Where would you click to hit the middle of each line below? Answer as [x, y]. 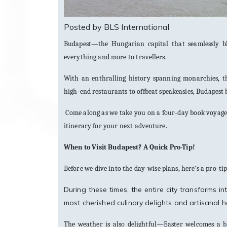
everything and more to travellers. [115, 57]
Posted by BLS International [117, 27]
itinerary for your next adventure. [116, 126]
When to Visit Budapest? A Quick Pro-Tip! [129, 147]
